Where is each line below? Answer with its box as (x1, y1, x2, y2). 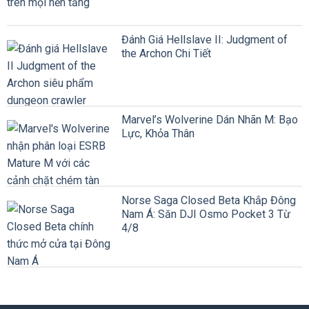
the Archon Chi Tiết (121, 46, 211, 60)
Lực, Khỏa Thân (121, 127, 195, 141)
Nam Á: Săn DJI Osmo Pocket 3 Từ (121, 207, 290, 221)
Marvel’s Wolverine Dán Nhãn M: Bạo (121, 113, 298, 127)
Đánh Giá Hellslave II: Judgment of (121, 32, 288, 46)
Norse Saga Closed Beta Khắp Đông (121, 193, 296, 207)
